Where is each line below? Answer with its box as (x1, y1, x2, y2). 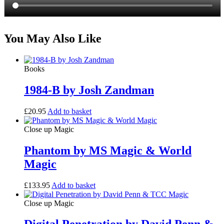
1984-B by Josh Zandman (24, 83, 154, 96)
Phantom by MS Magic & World (24, 143, 191, 157)
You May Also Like (4, 32, 101, 45)
